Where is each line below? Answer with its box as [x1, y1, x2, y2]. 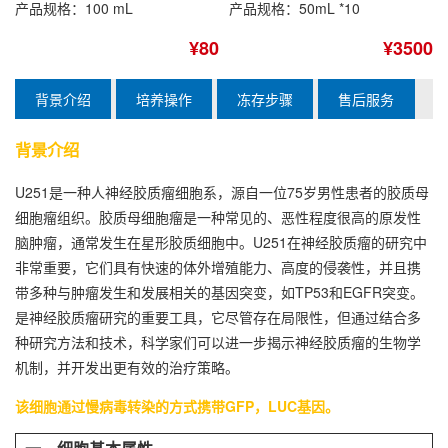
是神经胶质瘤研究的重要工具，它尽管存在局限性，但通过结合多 [15, 307, 421, 328]
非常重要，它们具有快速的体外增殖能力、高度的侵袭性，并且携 [15, 257, 421, 278]
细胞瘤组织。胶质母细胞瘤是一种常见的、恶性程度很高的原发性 [15, 207, 421, 228]
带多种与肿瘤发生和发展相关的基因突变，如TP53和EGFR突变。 [15, 282, 424, 303]
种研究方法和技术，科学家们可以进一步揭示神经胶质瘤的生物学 [15, 332, 421, 353]
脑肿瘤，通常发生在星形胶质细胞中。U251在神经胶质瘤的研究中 [15, 232, 427, 253]
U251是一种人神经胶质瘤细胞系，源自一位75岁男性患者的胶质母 [15, 182, 429, 203]
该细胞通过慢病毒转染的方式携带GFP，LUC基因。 [15, 396, 339, 417]
